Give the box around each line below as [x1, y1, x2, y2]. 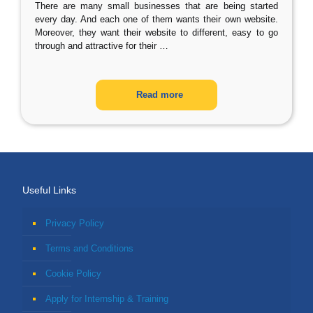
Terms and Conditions [45, 243, 133, 254]
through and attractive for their [35, 41, 156, 51]
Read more [136, 89, 184, 100]
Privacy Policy [45, 218, 104, 228]
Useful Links [22, 184, 76, 196]
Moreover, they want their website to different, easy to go [35, 27, 278, 38]
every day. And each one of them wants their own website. [35, 14, 278, 24]
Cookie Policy [45, 268, 101, 279]
